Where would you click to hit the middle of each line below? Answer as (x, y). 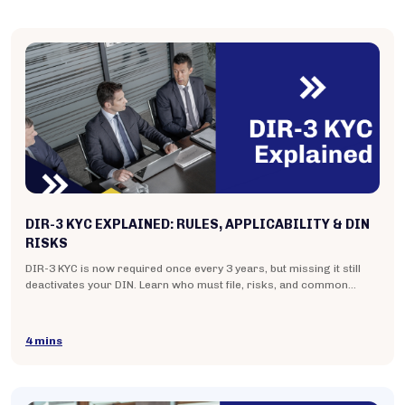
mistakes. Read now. (79, 301)
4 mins (44, 341)
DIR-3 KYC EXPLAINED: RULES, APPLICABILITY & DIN (198, 225)
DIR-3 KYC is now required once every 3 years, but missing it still (193, 269)
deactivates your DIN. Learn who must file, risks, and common (187, 285)
